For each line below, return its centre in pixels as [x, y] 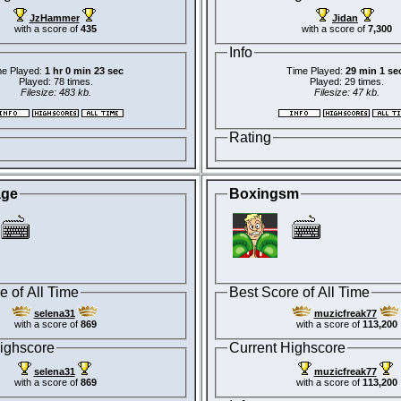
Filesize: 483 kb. [55, 93]
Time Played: [316, 71]
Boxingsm [264, 194]
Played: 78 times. [55, 82]
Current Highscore [287, 348]
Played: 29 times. [346, 82]
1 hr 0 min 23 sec [84, 71]
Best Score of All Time [299, 292]
